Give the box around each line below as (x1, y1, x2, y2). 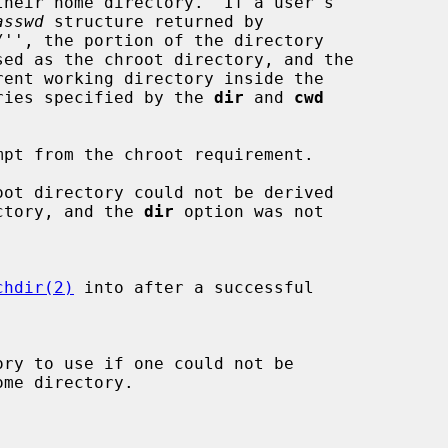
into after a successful (74, 277, 314, 297)
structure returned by (44, 11, 264, 31)
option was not (174, 201, 324, 221)
